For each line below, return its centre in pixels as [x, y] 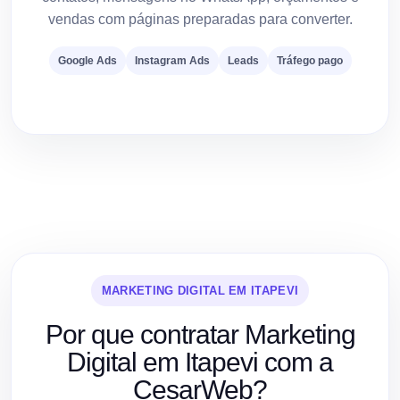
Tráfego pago [309, 60]
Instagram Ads [172, 60]
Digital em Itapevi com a [200, 362]
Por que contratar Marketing [200, 334]
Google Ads [87, 60]
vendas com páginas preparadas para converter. [200, 19]
